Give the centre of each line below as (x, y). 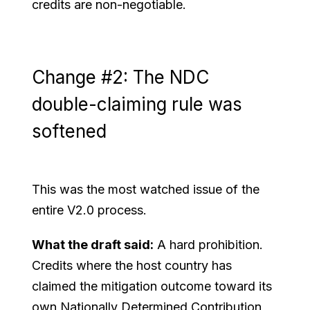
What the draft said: (93, 244)
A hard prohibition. (209, 244)
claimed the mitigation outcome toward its (152, 286)
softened (70, 131)
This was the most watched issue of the (146, 189)
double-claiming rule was (137, 104)
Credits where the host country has (132, 265)
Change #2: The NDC (121, 77)
